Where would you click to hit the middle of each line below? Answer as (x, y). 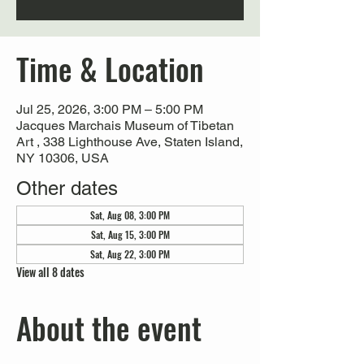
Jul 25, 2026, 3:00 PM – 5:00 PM (110, 109)
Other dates (67, 188)
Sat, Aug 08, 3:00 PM (130, 215)
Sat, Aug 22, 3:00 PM (130, 254)
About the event (109, 328)
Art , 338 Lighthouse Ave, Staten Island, (130, 142)
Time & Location (110, 69)
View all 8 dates (50, 272)
